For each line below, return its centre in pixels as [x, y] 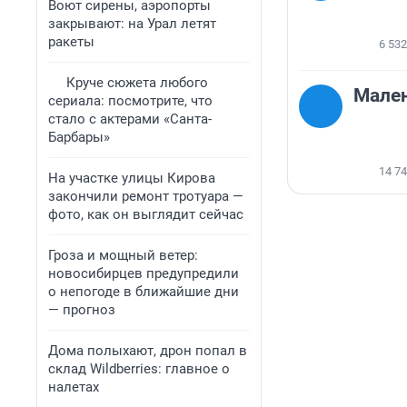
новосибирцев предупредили [144, 273]
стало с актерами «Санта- [130, 119]
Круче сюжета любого [137, 83]
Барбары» [79, 137]
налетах [74, 387]
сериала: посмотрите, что [130, 101]
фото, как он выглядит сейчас [146, 214]
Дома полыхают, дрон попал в [148, 351]
